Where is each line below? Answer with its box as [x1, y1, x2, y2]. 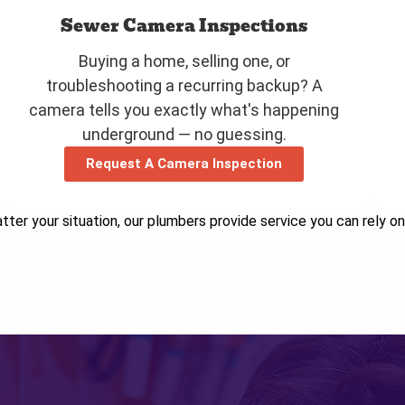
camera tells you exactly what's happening [29, 99, 340, 119]
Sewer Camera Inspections [61, 12, 308, 39]
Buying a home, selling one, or [78, 51, 290, 71]
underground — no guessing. [81, 124, 287, 144]
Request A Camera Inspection [86, 155, 283, 172]
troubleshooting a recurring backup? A [45, 75, 323, 95]
